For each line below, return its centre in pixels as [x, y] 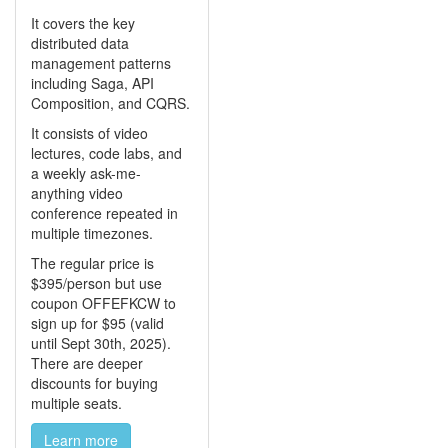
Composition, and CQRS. [110, 102]
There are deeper [87, 362]
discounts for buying [94, 382]
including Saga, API [92, 82]
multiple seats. [76, 402]
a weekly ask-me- [86, 172]
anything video [77, 192]
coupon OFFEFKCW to [103, 302]
